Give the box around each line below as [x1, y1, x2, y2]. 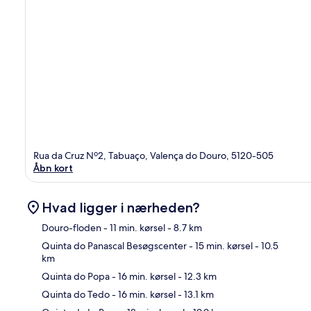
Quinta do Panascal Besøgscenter [42, 239, 187, 253]
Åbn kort [33, 162, 73, 175]
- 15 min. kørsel [187, 239, 253, 253]
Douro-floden [42, 221, 101, 235]
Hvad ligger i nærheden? [42, 199, 200, 217]
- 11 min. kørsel [101, 221, 165, 235]
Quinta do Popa [42, 270, 110, 283]
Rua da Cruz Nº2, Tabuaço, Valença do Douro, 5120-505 [33, 149, 274, 162]
